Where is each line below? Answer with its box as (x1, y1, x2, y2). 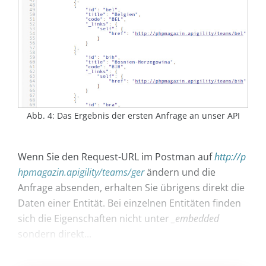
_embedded (172, 212, 219, 226)
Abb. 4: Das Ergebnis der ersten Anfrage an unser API (26, 110, 240, 122)
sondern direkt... (18, 227, 91, 241)
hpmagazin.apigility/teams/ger (18, 166, 144, 179)
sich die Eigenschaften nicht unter (18, 212, 172, 226)
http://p (214, 150, 246, 164)
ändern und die (144, 166, 216, 179)
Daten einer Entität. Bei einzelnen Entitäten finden (18, 197, 241, 210)
